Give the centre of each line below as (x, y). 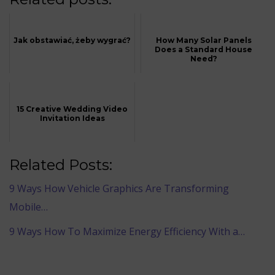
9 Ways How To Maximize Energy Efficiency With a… (127, 232)
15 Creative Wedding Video (72, 109)
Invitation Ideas (72, 118)
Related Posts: (61, 165)
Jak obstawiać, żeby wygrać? (72, 41)
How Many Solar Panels (203, 41)
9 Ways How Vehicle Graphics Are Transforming (119, 189)
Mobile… (29, 207)
